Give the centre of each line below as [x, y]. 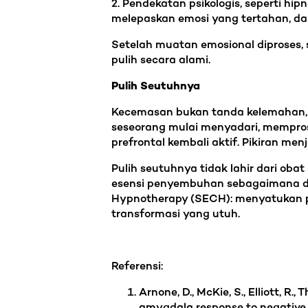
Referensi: [137, 267]
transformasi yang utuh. [176, 214]
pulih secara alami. [164, 60]
